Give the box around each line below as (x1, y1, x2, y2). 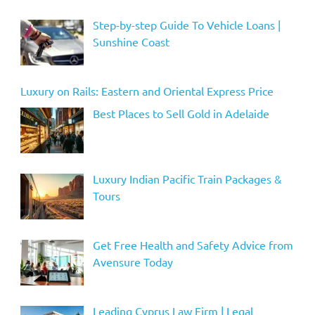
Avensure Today (92, 255, 173, 269)
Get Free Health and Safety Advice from (92, 238, 293, 252)
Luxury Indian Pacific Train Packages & (92, 172, 282, 186)
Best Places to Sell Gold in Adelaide (92, 105, 269, 120)
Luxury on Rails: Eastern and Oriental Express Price (20, 83, 274, 98)
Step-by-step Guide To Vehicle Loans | (92, 17, 281, 32)
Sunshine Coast (92, 34, 169, 49)
